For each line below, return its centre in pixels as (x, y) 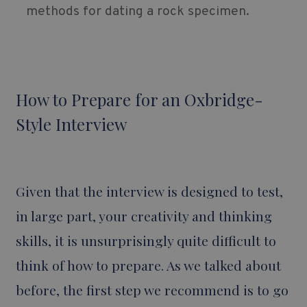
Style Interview (73, 124)
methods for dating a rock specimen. (137, 12)
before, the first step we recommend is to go (152, 290)
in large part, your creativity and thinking (144, 216)
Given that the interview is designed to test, (149, 192)
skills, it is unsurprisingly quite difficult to (146, 241)
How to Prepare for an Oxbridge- (139, 100)
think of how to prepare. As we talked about (148, 266)
